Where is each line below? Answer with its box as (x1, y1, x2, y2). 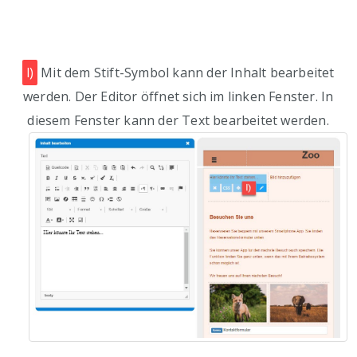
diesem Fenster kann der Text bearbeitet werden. (27, 112, 329, 130)
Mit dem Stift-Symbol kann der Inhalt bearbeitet (37, 64, 335, 82)
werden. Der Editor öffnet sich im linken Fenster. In (22, 88, 334, 106)
